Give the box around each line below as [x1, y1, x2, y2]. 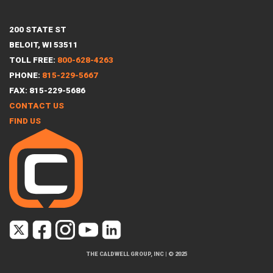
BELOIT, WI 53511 [9, 40, 78, 50]
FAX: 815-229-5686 [9, 86, 85, 96]
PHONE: [9, 71, 42, 80]
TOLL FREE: [9, 55, 57, 65]
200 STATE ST [9, 25, 66, 35]
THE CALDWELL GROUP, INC [86, 250, 164, 258]
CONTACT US [9, 101, 64, 111]
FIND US [9, 116, 41, 126]
